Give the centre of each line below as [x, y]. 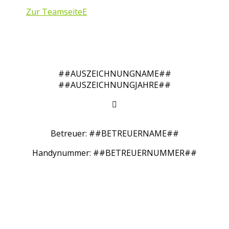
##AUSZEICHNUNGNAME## [114, 74]
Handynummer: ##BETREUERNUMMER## [114, 153]
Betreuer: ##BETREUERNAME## [114, 133]
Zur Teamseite [54, 12]
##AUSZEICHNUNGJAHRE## [114, 85]
